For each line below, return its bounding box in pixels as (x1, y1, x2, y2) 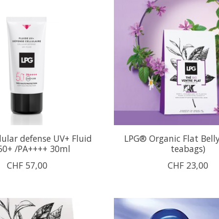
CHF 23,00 (167, 159, 208, 171)
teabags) (170, 142, 205, 154)
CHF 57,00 (6, 159, 47, 171)
